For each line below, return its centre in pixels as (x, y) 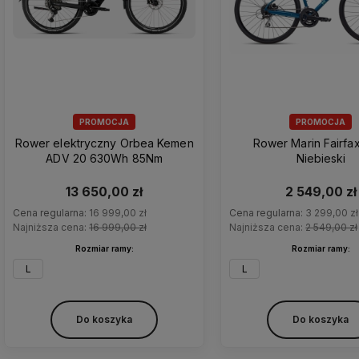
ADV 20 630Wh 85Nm (104, 158)
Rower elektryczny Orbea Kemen (104, 143)
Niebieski (321, 158)
